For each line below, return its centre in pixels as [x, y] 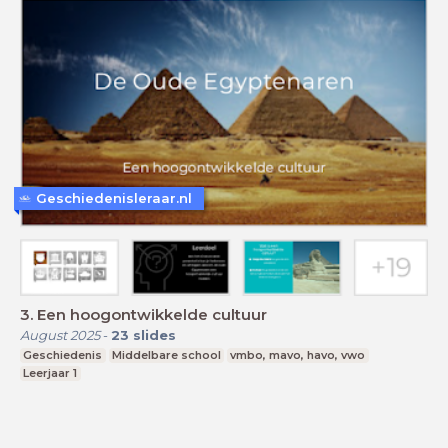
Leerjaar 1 [50, 372]
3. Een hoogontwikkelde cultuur [143, 314]
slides [154, 334]
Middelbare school [166, 354]
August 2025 [60, 334]
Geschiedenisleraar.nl [114, 198]
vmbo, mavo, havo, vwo [298, 354]
